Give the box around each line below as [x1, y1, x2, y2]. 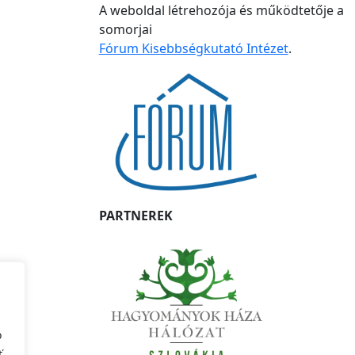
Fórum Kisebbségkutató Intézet [98, 40, 288, 57]
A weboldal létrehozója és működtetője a [98, 2, 344, 19]
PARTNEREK [98, 207, 173, 225]
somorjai [98, 21, 152, 38]
